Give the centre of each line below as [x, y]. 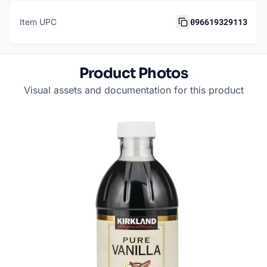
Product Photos [133, 74]
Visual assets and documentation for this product [133, 90]
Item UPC [38, 22]
